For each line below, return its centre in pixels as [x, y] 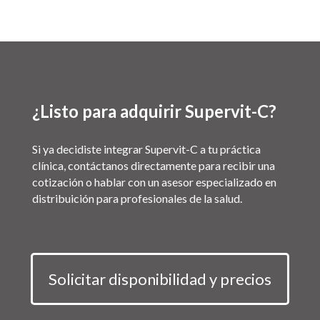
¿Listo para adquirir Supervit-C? [154, 111]
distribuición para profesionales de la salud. [137, 198]
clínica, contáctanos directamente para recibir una [153, 165]
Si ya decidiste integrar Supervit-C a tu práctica [146, 149]
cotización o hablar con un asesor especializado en [154, 181]
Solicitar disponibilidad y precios [160, 279]
